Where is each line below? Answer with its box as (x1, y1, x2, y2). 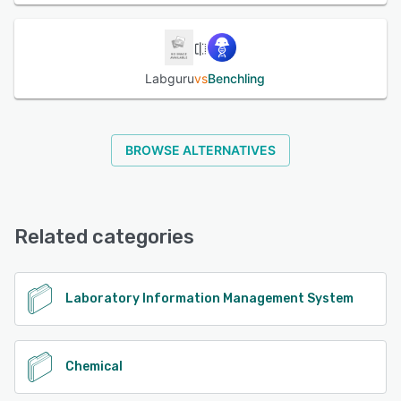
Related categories (14, 224, 194, 249)
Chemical (65, 358, 123, 374)
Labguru (144, 70, 194, 86)
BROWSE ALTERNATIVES (125, 141, 276, 158)
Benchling (207, 70, 265, 86)
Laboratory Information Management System (65, 290, 354, 306)
